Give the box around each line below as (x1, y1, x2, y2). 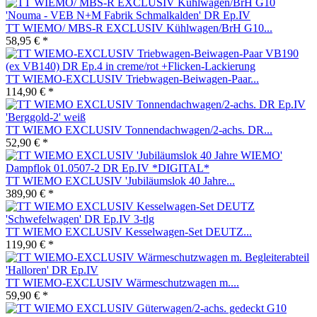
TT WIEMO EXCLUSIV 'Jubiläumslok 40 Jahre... (6, 174, 235, 187)
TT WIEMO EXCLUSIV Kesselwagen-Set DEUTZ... (6, 225, 252, 238)
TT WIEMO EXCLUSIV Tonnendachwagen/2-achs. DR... (6, 123, 272, 136)
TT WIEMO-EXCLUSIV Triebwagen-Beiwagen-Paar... (6, 72, 259, 85)
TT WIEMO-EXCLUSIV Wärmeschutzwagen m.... (6, 276, 239, 289)
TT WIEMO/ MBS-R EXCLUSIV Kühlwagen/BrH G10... (6, 21, 272, 34)
